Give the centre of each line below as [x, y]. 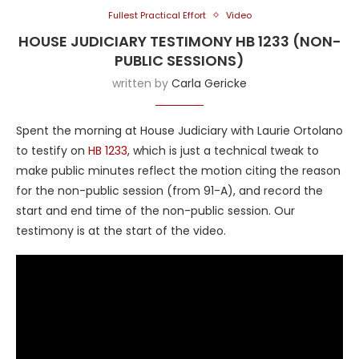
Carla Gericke [209, 83]
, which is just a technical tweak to [223, 150]
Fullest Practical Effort [157, 15]
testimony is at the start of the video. [121, 230]
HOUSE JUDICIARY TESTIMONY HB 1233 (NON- [179, 41]
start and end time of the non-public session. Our [155, 210]
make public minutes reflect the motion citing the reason [178, 170]
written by [142, 83]
